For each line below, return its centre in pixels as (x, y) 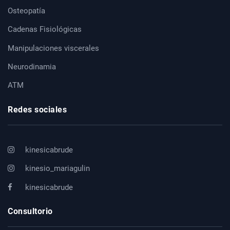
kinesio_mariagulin (56, 169)
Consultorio (30, 212)
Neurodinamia (32, 66)
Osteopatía (26, 11)
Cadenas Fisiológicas (45, 30)
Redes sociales (37, 109)
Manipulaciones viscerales (53, 48)
